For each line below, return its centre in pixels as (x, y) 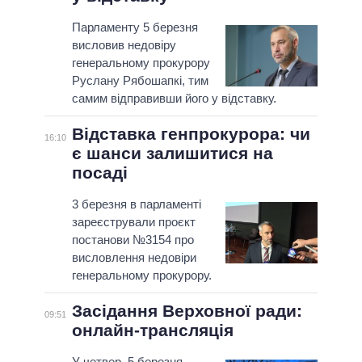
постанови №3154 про (133, 240)
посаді (99, 173)
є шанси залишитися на (172, 154)
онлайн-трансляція (152, 330)
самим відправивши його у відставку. (174, 99)
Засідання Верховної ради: (187, 311)
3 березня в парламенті (136, 204)
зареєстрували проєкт (133, 222)
